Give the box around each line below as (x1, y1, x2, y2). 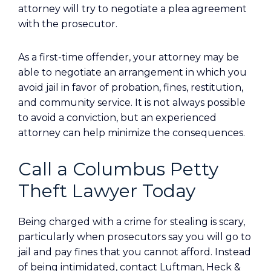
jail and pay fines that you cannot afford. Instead (18, 246, 251, 258)
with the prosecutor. (18, 18, 117, 30)
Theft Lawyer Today (18, 180, 195, 202)
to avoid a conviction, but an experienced (18, 112, 217, 123)
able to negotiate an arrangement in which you (18, 67, 247, 78)
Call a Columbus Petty (18, 158, 218, 180)
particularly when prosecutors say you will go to (18, 231, 251, 243)
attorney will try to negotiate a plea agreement (18, 3, 247, 15)
